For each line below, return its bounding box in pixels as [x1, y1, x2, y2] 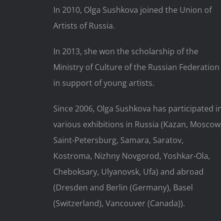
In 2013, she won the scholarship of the [53, 46, 198, 57]
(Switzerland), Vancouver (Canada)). [53, 198, 185, 209]
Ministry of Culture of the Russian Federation [53, 62, 220, 73]
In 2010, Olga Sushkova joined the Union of [53, 4, 212, 16]
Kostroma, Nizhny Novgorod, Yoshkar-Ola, [53, 150, 210, 162]
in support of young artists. [53, 77, 154, 89]
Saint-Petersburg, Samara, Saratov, [53, 135, 184, 146]
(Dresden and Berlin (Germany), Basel [53, 182, 193, 193]
